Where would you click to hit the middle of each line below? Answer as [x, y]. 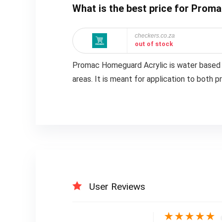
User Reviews [117, 187]
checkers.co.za [155, 35]
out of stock [154, 44]
